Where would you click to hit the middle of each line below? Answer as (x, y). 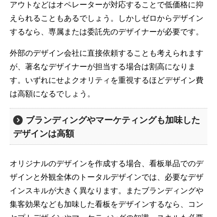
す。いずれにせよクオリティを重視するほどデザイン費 (107, 80)
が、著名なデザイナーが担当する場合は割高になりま (103, 66)
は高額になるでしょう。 (52, 93)
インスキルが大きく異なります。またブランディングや (107, 190)
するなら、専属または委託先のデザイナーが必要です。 (107, 31)
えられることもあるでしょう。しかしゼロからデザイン (107, 18)
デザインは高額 (44, 133)
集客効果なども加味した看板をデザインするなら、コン (107, 204)
